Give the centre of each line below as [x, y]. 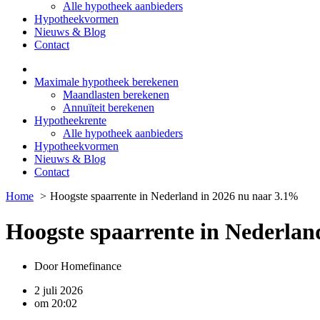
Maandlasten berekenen [116, 95]
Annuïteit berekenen [109, 108]
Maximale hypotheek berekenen [106, 82]
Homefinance [90, 266]
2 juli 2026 [59, 291]
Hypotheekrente [70, 121]
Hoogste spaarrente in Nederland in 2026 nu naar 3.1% [174, 196]
